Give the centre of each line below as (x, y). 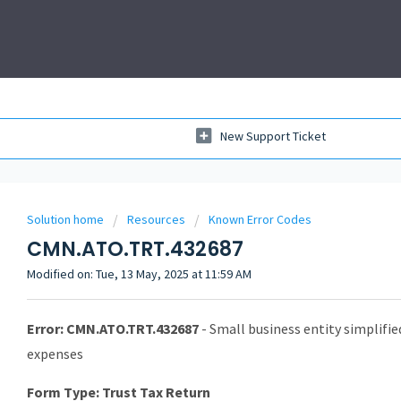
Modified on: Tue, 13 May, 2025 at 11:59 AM (139, 274)
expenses (55, 353)
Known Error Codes (260, 219)
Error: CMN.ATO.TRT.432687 (113, 328)
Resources (156, 219)
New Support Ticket (273, 137)
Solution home (67, 219)
